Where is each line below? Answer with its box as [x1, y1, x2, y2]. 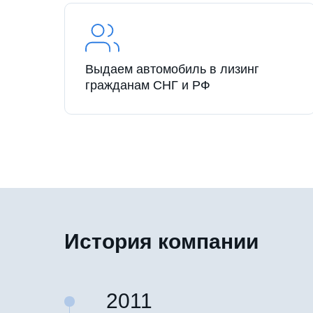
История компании [64, 230, 259, 254]
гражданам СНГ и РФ [85, 78, 210, 93]
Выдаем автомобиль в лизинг [85, 62, 259, 77]
